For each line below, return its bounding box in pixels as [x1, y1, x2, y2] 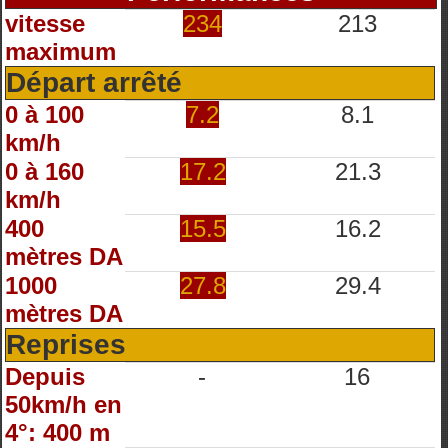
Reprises [6, 329, 126, 360]
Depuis [5, 363, 85, 390]
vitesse [5, 10, 85, 37]
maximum [5, 38, 116, 65]
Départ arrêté [6, 67, 182, 98]
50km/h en [5, 391, 122, 418]
